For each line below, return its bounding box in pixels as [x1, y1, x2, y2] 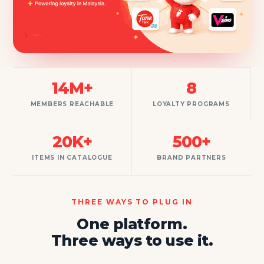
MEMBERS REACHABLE [30, 100, 114, 108]
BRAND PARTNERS [157, 153, 226, 161]
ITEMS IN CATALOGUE [32, 153, 113, 161]
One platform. [77, 214, 187, 233]
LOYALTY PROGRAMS [153, 100, 230, 108]
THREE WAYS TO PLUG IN [71, 197, 193, 206]
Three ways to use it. [51, 231, 213, 249]
